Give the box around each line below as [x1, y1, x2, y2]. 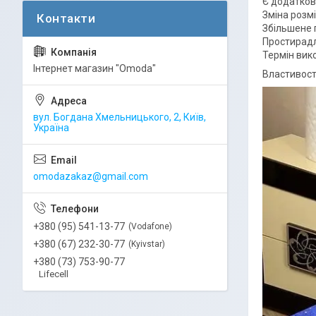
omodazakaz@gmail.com [33, 171, 148, 182]
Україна [33, 122, 69, 133]
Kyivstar [131, 239, 162, 249]
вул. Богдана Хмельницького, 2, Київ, [33, 111, 206, 123]
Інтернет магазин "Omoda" [33, 63, 156, 74]
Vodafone [131, 221, 169, 231]
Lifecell [39, 268, 68, 279]
